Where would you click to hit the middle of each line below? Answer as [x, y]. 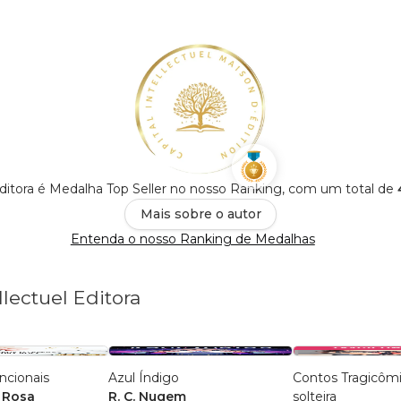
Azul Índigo [144, 377]
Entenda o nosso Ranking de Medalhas [192, 239]
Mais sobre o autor [200, 213]
